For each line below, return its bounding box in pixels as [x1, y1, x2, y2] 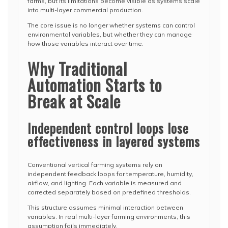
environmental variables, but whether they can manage [27, 31, 192, 38]
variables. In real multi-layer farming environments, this [27, 213, 190, 220]
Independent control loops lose [27, 118, 189, 138]
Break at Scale [27, 89, 121, 113]
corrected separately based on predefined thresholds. [27, 188, 191, 196]
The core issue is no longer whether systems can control [27, 21, 195, 29]
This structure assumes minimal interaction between [27, 204, 183, 211]
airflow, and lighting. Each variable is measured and [27, 179, 182, 187]
